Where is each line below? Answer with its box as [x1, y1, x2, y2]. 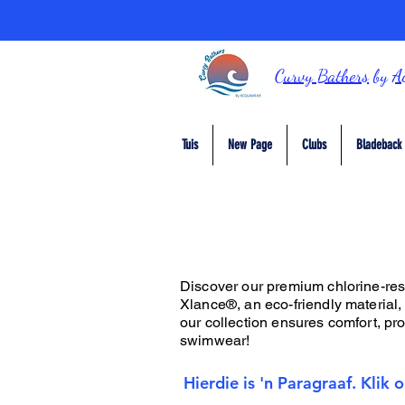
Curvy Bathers [275, 65, 369, 87]
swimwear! [180, 331, 250, 349]
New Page [228, 136, 272, 153]
